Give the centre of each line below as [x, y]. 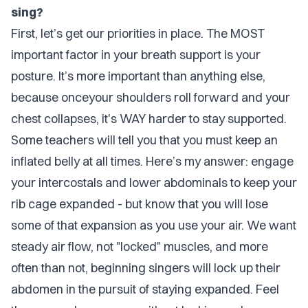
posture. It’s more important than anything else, [138, 76]
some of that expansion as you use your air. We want [154, 225]
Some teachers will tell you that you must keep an [144, 140]
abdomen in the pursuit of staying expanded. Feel [145, 289]
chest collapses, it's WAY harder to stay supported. [149, 119]
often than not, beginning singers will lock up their [146, 268]
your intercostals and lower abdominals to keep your [154, 183]
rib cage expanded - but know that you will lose [140, 204]
